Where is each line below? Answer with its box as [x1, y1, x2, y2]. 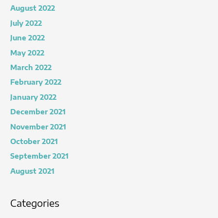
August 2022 [10, 4, 55, 13]
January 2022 [10, 92, 57, 101]
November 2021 [10, 122, 67, 131]
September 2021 [10, 152, 69, 161]
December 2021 [10, 108, 66, 116]
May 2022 [10, 48, 45, 57]
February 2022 [10, 78, 62, 87]
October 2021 [10, 137, 58, 145]
